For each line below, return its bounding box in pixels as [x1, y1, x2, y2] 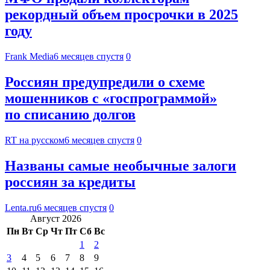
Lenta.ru [5, 202, 37, 213]
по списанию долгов [5, 106, 136, 122]
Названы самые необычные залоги [5, 157, 236, 174]
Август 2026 [30, 213, 81, 224]
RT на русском [5, 134, 64, 145]
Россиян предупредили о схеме [5, 74, 205, 90]
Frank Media [5, 51, 54, 61]
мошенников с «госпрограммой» [5, 90, 217, 106]
